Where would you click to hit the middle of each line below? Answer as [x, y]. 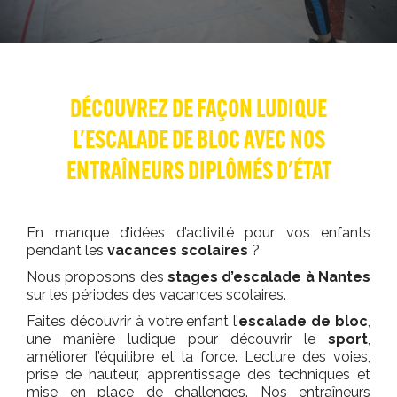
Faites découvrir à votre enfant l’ [133, 321]
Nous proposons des [97, 277]
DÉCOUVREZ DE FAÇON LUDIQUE [198, 111]
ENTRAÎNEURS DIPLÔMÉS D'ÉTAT [198, 173]
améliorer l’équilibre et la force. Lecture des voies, [198, 357]
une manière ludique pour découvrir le [177, 339]
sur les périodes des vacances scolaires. [156, 295]
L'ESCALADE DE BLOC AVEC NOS [198, 142]
